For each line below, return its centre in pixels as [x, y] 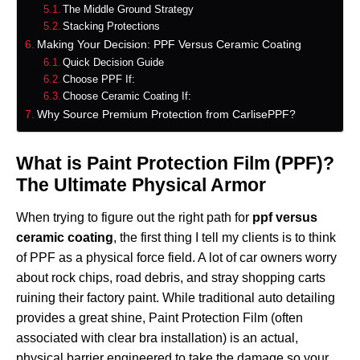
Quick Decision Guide [114, 63]
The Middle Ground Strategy [129, 10]
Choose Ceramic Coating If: [127, 96]
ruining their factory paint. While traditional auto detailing [176, 298]
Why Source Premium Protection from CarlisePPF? [166, 115]
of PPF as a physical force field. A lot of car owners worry [176, 258]
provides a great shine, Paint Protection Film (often [160, 318]
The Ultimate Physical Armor [141, 185]
